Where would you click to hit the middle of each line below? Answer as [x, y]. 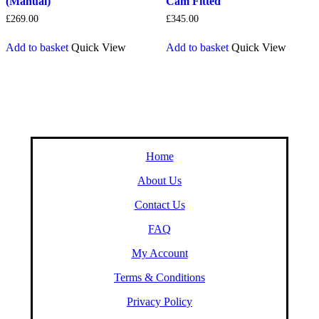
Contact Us [159, 204]
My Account [159, 253]
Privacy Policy [159, 301]
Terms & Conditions [159, 277]
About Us [159, 180]
